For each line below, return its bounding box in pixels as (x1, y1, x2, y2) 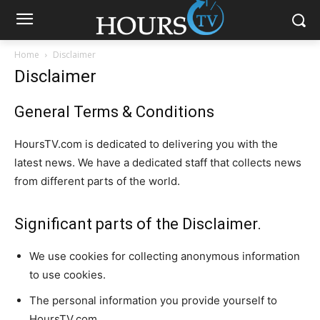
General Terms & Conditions (14, 103, 214, 121)
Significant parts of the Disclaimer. (14, 215, 261, 233)
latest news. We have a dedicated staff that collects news (14, 156, 301, 169)
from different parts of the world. (14, 174, 180, 188)
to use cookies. (29, 268, 106, 281)
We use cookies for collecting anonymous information (29, 249, 300, 263)
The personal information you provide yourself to (29, 294, 277, 307)
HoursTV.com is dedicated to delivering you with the (14, 137, 278, 151)
